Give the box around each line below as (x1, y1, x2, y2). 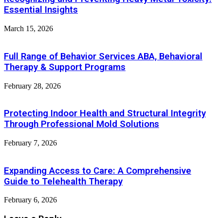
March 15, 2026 (4, 24, 53, 33)
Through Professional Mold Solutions (4, 119, 159, 130)
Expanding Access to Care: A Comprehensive (4, 165, 191, 176)
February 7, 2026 (4, 138, 57, 147)
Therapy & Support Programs (4, 61, 126, 73)
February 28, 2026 (4, 81, 61, 90)
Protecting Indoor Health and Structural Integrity (4, 108, 206, 119)
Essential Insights (4, 4, 78, 16)
